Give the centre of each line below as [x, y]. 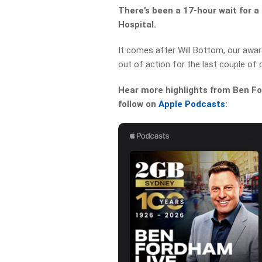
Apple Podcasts [192, 104]
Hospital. [137, 24]
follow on [139, 104]
